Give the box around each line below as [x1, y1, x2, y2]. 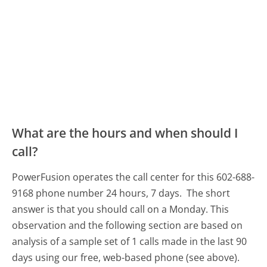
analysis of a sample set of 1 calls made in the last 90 [12, 235, 247, 249]
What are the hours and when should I [12, 125, 238, 142]
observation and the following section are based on [12, 219, 243, 232]
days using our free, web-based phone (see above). [12, 251, 240, 265]
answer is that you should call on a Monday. [12, 203, 209, 216]
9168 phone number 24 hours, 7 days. [12, 187, 185, 200]
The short [187, 187, 231, 200]
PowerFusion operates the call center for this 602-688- [12, 170, 255, 184]
